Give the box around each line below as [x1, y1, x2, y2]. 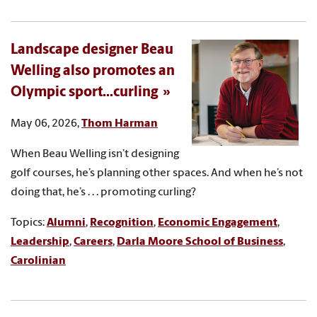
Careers [74, 236, 113, 248]
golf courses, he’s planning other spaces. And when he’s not [11, 167, 303, 179]
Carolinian [11, 255, 66, 267]
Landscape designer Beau [11, 42, 173, 57]
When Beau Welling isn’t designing [11, 148, 179, 160]
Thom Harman [81, 117, 158, 129]
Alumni [47, 217, 86, 229]
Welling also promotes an [11, 64, 175, 79]
